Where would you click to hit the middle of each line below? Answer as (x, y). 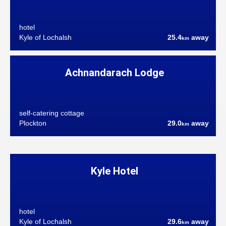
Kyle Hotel (114, 171)
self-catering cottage (51, 113)
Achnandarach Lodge (114, 72)
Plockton (33, 124)
